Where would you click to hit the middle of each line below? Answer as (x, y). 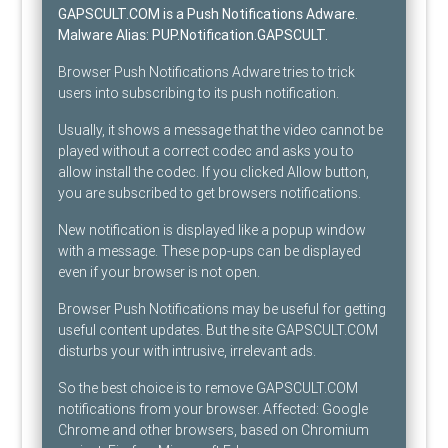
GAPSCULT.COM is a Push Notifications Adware (207, 14)
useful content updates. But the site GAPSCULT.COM (218, 330)
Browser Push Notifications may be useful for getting (222, 309)
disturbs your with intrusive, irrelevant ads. (187, 351)
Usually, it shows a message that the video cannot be (221, 130)
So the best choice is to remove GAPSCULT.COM (208, 388)
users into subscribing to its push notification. (199, 93)
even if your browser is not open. (159, 272)
